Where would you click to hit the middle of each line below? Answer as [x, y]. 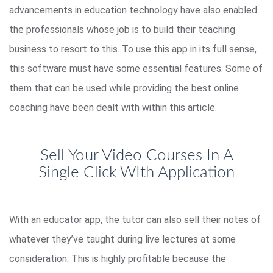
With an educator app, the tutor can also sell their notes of [135, 219]
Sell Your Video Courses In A [136, 155]
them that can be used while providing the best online [124, 88]
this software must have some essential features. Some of [136, 68]
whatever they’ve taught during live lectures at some [122, 239]
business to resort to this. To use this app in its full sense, [133, 49]
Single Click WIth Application [136, 172]
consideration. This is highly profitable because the [118, 258]
